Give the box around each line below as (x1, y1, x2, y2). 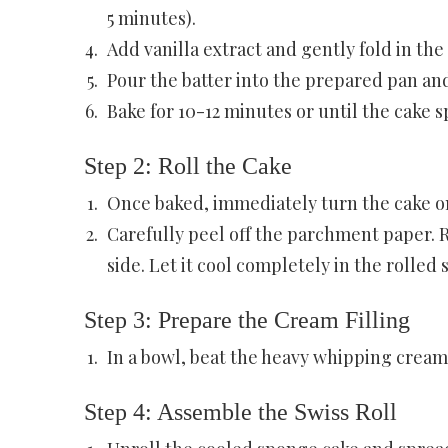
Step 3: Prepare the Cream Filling (83, 306, 410, 333)
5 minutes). (106, 5, 196, 30)
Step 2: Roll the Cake (83, 152, 292, 179)
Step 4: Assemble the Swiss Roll (83, 398, 397, 425)
